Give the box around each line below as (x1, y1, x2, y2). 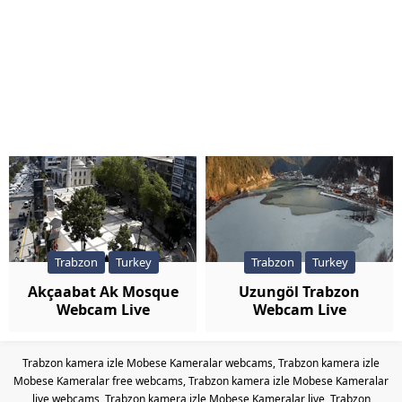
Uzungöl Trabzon (239, 281, 360, 301)
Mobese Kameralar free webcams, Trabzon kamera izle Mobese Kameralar (13, 372, 389, 389)
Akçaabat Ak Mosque (27, 281, 179, 301)
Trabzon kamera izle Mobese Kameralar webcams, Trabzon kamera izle (22, 354, 380, 371)
